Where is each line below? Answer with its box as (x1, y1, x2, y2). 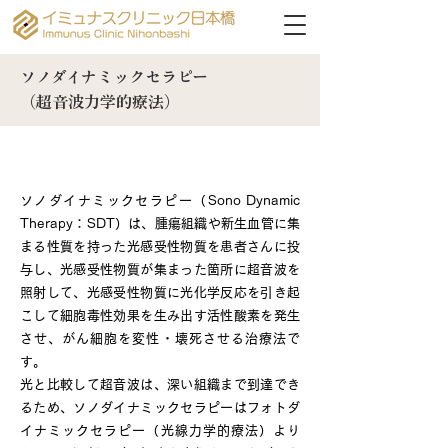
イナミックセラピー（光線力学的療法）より (20, 424, 300, 437)
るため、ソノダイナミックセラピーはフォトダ (20, 401, 300, 414)
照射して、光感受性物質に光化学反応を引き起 (20, 286, 300, 299)
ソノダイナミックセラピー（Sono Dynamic (20, 194, 300, 207)
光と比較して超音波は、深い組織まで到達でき (20, 378, 300, 391)
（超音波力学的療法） (20, 94, 180, 110)
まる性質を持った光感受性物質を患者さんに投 (20, 240, 300, 253)
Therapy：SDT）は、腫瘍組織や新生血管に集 (20, 217, 300, 230)
